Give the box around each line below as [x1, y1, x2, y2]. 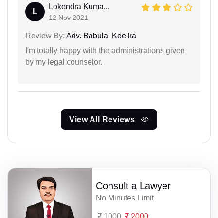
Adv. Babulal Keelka [65, 31, 136, 40]
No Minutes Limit [96, 193, 154, 202]
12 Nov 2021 [49, 13, 88, 21]
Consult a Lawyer [96, 180, 171, 191]
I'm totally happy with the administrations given [25, 46, 185, 54]
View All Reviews [69, 115, 137, 124]
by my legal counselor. [25, 57, 102, 66]
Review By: [25, 31, 65, 40]
